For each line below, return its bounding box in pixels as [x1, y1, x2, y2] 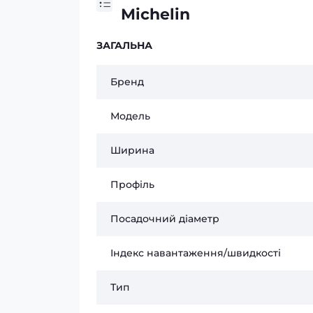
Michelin [121, 5, 191, 24]
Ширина [110, 144, 154, 156]
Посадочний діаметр [110, 212, 219, 225]
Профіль [110, 178, 154, 191]
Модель [110, 110, 150, 122]
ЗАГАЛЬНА [96, 39, 152, 52]
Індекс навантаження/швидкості [110, 247, 281, 259]
